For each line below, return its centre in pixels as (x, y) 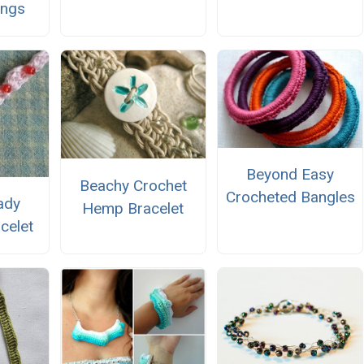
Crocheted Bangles (290, 197)
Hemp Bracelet (133, 208)
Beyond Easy (290, 175)
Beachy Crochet (133, 185)
